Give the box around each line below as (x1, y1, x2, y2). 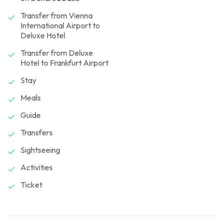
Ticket (20, 179, 42, 190)
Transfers (20, 127, 53, 137)
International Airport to (20, 20, 100, 30)
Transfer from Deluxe (20, 47, 93, 58)
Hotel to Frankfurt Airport (20, 57, 109, 68)
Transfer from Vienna (20, 10, 93, 20)
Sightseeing (20, 144, 60, 155)
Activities (20, 162, 53, 172)
